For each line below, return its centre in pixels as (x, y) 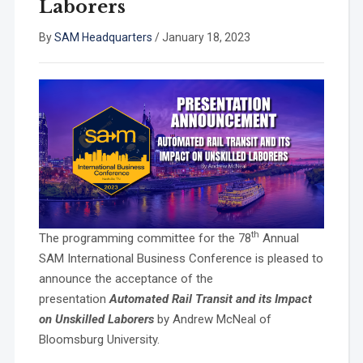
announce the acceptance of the (126, 278)
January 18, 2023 (206, 37)
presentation (74, 299)
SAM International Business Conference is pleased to (181, 258)
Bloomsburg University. (99, 339)
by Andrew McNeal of (214, 319)
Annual (279, 238)
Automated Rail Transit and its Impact (210, 299)
